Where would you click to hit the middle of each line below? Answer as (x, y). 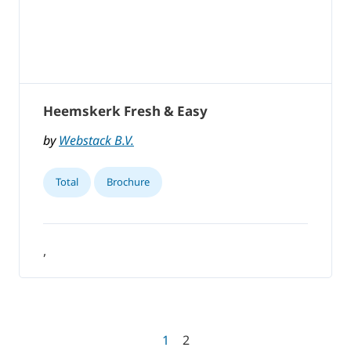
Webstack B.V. (96, 141)
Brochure (128, 182)
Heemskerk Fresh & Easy (125, 111)
